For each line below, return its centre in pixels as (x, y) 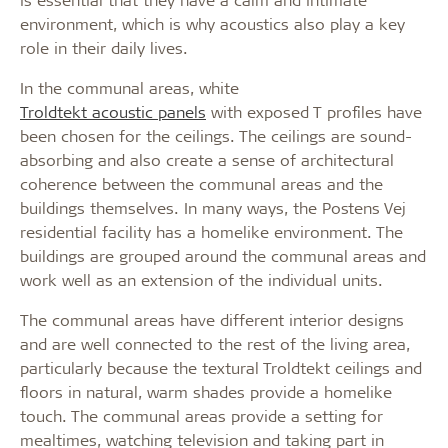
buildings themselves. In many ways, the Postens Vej (213, 207)
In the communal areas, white (129, 87)
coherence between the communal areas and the (201, 183)
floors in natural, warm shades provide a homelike (206, 391)
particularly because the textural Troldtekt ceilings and (221, 367)
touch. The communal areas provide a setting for (201, 415)
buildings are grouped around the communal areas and (223, 255)
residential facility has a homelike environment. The (211, 231)
